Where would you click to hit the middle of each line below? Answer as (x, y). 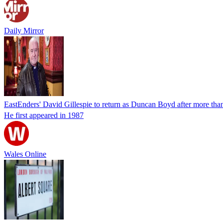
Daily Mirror (24, 30)
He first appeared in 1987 (44, 115)
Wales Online (25, 154)
